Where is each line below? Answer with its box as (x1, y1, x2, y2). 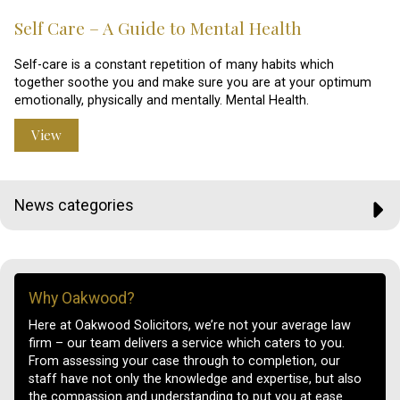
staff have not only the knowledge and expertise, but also (29, 371, 362, 387)
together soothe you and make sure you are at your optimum (14, 75, 371, 91)
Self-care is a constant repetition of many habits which (14, 57, 334, 73)
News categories (14, 196, 134, 214)
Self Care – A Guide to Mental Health (14, 16, 302, 40)
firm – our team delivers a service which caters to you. (29, 336, 345, 352)
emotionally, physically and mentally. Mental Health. (14, 93, 309, 109)
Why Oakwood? (29, 288, 135, 307)
